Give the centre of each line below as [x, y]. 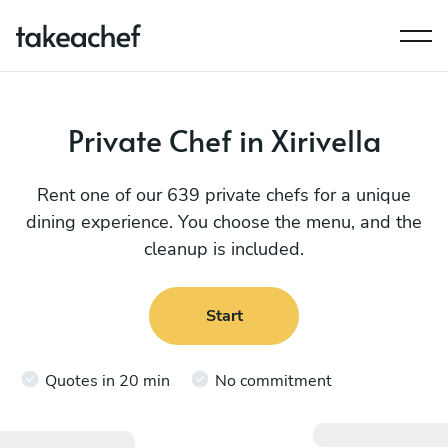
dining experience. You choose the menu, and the [224, 222]
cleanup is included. [224, 249]
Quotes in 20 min [107, 380]
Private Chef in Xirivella [224, 139]
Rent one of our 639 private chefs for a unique [224, 195]
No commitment [273, 380]
